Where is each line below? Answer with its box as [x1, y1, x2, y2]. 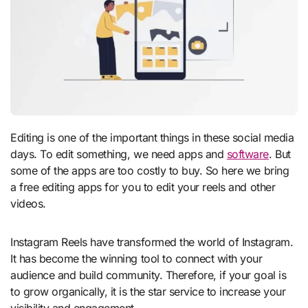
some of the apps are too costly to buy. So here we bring [10, 163, 289, 177]
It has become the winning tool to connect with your [10, 251, 263, 265]
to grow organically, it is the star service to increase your [10, 284, 286, 298]
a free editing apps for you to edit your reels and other [10, 179, 276, 194]
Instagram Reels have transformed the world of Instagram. [10, 234, 294, 249]
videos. [10, 196, 49, 210]
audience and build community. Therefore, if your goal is [10, 267, 287, 282]
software [226, 146, 269, 161]
